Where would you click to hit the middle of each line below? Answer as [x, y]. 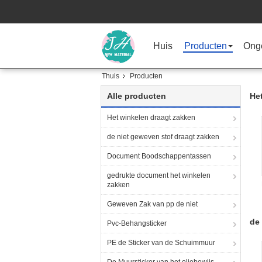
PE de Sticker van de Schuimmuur [161, 243]
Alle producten [137, 96]
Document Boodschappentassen [159, 156]
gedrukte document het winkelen [159, 175]
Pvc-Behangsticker [137, 223]
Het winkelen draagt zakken [151, 118]
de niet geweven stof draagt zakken [163, 137]
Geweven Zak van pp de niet [152, 204]
